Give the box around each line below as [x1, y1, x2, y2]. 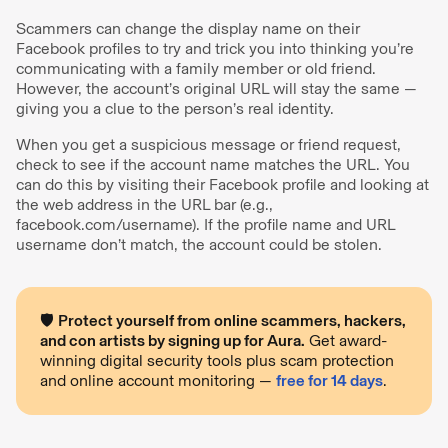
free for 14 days [276, 370, 383, 390]
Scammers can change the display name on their [16, 18, 360, 38]
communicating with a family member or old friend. [16, 58, 376, 78]
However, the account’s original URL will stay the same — [16, 78, 417, 98]
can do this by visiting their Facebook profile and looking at [16, 174, 429, 194]
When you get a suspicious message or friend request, [16, 134, 401, 154]
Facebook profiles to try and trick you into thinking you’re [16, 38, 414, 58]
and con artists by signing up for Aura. [40, 330, 305, 350]
